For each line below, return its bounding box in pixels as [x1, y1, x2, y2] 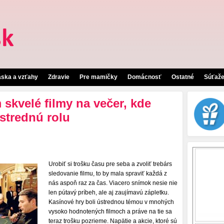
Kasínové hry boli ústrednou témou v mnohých [48, 198, 174, 205]
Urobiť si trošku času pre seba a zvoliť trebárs [48, 160, 172, 167]
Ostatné [171, 73, 194, 80]
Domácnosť [127, 73, 161, 80]
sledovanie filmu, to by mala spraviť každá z [48, 170, 167, 177]
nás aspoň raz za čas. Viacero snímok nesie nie [48, 179, 177, 186]
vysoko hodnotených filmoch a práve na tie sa [48, 208, 172, 215]
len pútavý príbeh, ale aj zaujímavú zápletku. [48, 189, 169, 196]
